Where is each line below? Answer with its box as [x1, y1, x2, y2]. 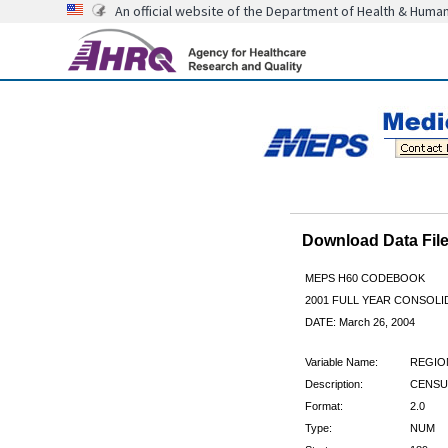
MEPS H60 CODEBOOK [304, 271, 425, 284]
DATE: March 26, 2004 [304, 315, 415, 328]
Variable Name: [304, 355, 378, 368]
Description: [304, 377, 363, 390]
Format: [304, 399, 343, 412]
